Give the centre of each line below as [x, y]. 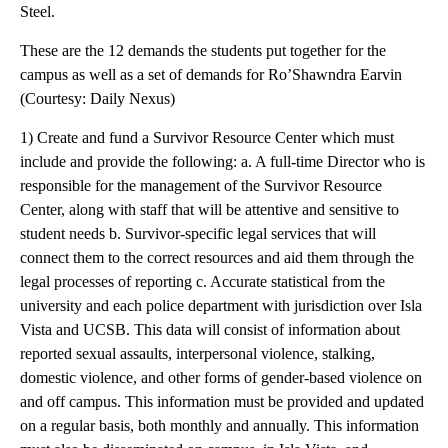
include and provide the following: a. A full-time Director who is [222, 161]
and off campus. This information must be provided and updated [222, 401]
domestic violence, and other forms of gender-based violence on [221, 377]
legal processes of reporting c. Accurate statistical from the [202, 281]
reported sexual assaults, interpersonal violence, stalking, [197, 353]
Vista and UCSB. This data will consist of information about [210, 329]
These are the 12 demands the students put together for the [203, 50]
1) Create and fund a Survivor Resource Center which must [207, 137]
